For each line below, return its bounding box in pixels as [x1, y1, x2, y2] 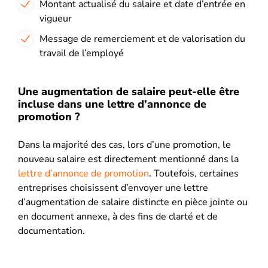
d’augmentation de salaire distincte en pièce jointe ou [18, 195, 248, 209]
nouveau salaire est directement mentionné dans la [18, 152, 239, 166]
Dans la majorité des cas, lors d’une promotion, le [18, 138, 231, 151]
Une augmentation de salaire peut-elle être [18, 84, 239, 99]
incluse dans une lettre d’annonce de [18, 96, 206, 111]
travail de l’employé [39, 46, 124, 60]
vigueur [39, 11, 72, 25]
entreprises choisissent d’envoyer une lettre [18, 181, 208, 194]
